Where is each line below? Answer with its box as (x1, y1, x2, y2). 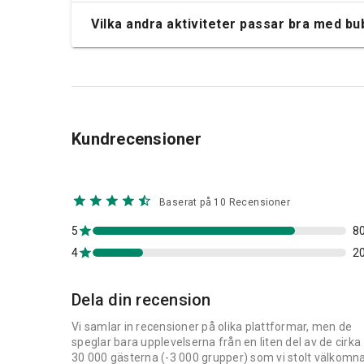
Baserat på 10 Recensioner (159, 196, 290, 208)
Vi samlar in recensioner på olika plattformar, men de (71, 319, 353, 333)
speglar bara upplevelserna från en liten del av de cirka (71, 335, 361, 349)
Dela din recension (71, 289, 211, 310)
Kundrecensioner (71, 128, 201, 149)
